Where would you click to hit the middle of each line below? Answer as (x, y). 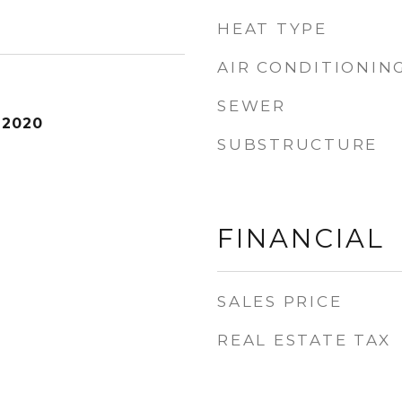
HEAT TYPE (272, 29)
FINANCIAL (301, 238)
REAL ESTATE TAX (304, 340)
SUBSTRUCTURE (297, 144)
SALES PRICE (280, 301)
